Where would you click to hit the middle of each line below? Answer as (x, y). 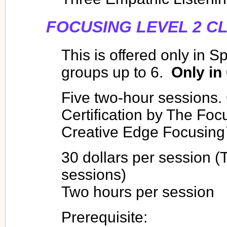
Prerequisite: (104, 217)
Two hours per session (138, 192)
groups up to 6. (116, 72)
